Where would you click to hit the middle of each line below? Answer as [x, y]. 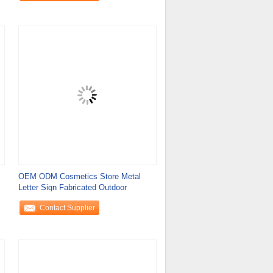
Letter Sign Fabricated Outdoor [72, 187]
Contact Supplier [67, 208]
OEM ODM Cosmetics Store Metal [79, 176]
